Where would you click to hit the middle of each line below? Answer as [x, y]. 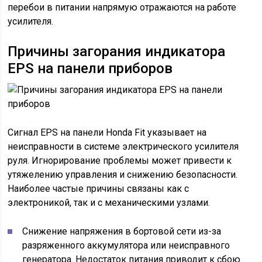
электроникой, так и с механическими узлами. [109, 203]
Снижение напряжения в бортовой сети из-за [122, 231]
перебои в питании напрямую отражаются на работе [122, 7]
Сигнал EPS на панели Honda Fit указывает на [107, 132]
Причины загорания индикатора [117, 51]
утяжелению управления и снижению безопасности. [123, 175]
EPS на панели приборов [90, 68]
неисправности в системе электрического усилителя [123, 146]
